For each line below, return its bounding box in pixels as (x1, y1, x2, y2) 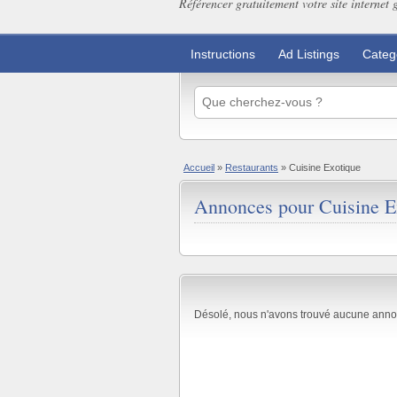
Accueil (183, 161, 214, 173)
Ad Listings (278, 47, 339, 61)
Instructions (191, 47, 255, 61)
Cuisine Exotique (289, 161, 361, 173)
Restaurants (225, 161, 278, 173)
